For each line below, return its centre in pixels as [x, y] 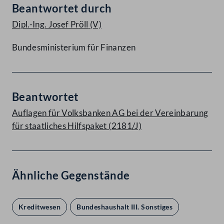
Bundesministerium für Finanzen [74, 47]
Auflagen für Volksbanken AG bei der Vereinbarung [110, 113]
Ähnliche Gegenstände [71, 175]
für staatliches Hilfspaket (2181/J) [77, 126]
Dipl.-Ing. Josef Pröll [50, 24]
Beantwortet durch [62, 8]
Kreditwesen [40, 207]
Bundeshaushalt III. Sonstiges [125, 207]
